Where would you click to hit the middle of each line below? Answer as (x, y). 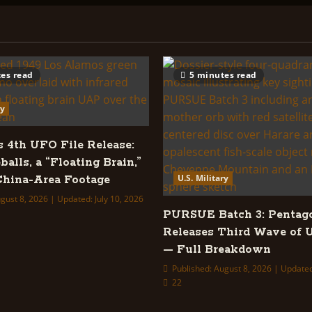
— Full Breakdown (217, 250)
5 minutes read (223, 75)
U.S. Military (203, 178)
